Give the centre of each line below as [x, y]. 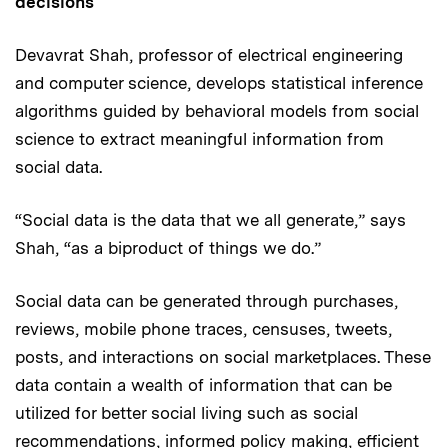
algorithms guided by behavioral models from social [217, 110]
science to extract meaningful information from [199, 138]
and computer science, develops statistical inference [219, 82]
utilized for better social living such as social [186, 412]
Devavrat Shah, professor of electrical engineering [209, 54]
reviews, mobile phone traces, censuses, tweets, [203, 328]
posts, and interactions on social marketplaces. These [223, 356]
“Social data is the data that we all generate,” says [210, 219]
